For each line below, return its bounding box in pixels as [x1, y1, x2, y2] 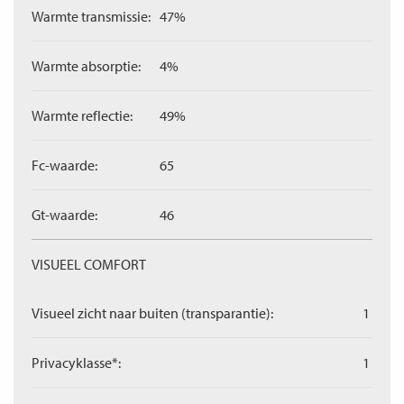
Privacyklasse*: [32, 353, 121, 372]
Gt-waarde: [32, 206, 97, 224]
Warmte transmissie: [32, 7, 151, 25]
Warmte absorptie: [32, 57, 141, 75]
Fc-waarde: [32, 156, 97, 174]
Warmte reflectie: [32, 106, 133, 124]
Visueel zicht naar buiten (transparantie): [32, 304, 273, 322]
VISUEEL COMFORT [32, 255, 146, 273]
